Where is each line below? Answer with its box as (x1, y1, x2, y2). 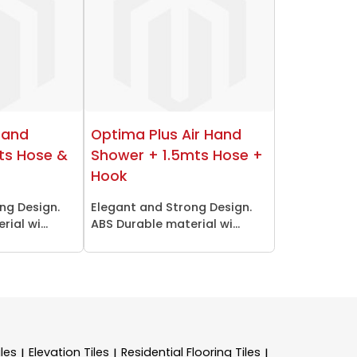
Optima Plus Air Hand (90, 125, 241, 145)
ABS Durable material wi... (90, 216, 240, 233)
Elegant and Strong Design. (90, 199, 252, 216)
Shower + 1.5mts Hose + (90, 146, 263, 166)
